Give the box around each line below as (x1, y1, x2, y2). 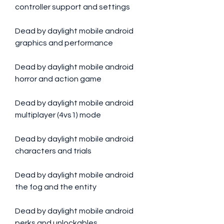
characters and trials (15, 147, 91, 155)
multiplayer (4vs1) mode (15, 111, 101, 119)
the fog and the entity (15, 183, 96, 191)
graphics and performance (15, 39, 113, 47)
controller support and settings (15, 3, 130, 11)
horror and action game (15, 75, 101, 83)
